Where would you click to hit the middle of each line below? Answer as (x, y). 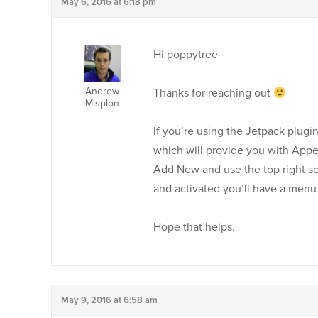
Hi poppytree (186, 55)
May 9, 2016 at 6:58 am (109, 300)
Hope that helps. (194, 227)
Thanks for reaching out (213, 93)
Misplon (102, 103)
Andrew (102, 91)
